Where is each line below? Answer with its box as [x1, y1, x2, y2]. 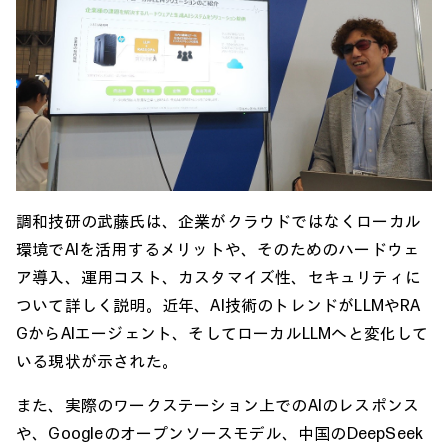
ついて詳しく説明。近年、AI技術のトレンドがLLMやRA [16, 295, 421, 316]
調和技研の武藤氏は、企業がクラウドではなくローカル [16, 211, 421, 232]
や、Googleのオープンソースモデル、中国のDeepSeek [16, 423, 424, 444]
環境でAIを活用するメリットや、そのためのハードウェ [16, 239, 420, 260]
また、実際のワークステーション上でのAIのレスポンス [16, 395, 420, 416]
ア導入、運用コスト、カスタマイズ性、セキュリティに [16, 267, 421, 288]
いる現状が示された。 [16, 351, 178, 372]
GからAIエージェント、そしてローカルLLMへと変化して [16, 323, 429, 344]
